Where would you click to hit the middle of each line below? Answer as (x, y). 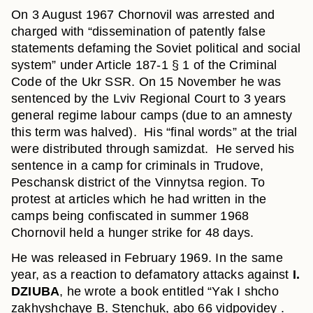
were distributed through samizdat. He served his (153, 149)
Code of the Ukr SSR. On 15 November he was (146, 82)
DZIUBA (36, 291)
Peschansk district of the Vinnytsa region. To (138, 182)
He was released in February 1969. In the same (147, 258)
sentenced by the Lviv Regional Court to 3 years (149, 99)
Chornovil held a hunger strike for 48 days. (133, 233)
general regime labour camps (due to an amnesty (152, 115)
